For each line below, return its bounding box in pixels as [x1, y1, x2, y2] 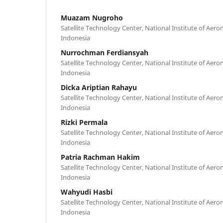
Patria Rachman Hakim [61, 152, 140, 162]
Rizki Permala [61, 117, 108, 127]
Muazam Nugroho [61, 13, 123, 23]
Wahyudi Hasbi [61, 187, 112, 197]
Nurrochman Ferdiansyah [61, 48, 148, 58]
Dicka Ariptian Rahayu [61, 83, 137, 93]
